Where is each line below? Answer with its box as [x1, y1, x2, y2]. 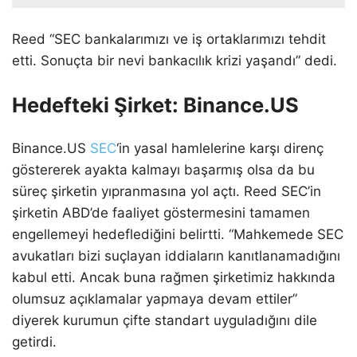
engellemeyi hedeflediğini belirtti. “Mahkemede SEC [12, 226, 343, 243]
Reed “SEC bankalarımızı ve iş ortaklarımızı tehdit [12, 30, 326, 47]
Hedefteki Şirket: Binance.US [12, 92, 299, 117]
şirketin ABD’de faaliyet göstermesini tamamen [12, 205, 310, 222]
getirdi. [12, 334, 57, 351]
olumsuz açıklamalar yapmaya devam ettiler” [12, 291, 297, 308]
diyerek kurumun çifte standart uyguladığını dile [12, 312, 317, 329]
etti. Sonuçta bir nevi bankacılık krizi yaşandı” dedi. [12, 52, 337, 69]
